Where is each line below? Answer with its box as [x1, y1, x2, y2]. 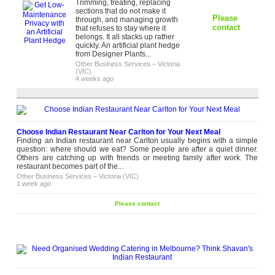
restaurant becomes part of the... [17, 162, 124, 171]
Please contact [115, 200, 160, 207]
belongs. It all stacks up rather [76, 33, 175, 41]
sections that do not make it [76, 7, 166, 15]
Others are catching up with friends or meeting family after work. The [17, 153, 258, 162]
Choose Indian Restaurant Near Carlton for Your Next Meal [17, 128, 221, 136]
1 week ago [17, 180, 52, 187]
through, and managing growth [76, 15, 179, 24]
